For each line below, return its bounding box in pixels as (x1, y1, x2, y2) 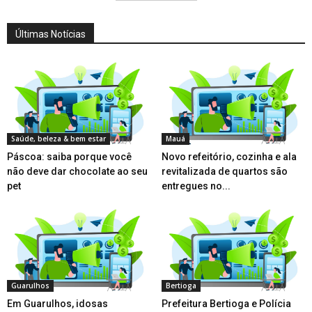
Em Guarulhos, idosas (7, 297, 108, 309)
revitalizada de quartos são (161, 165, 288, 177)
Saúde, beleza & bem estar (11, 133, 106, 143)
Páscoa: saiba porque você (7, 150, 132, 162)
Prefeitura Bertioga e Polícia (161, 297, 291, 309)
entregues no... (161, 180, 231, 192)
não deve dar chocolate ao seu (7, 165, 148, 177)
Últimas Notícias (15, 29, 86, 40)
